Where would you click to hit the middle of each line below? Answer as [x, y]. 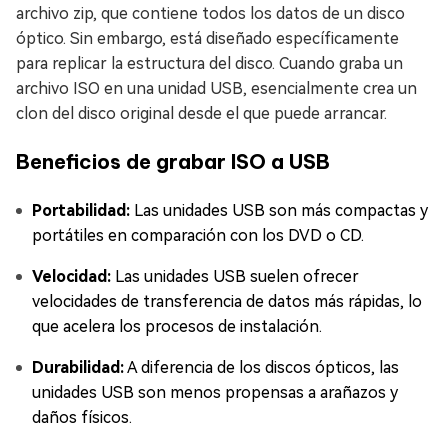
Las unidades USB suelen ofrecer [235, 277]
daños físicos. [82, 418]
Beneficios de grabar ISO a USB [173, 162]
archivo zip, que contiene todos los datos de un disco [210, 14]
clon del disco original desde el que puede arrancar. [201, 114]
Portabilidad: [81, 211]
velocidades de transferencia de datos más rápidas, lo [227, 302]
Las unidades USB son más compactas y [279, 211]
